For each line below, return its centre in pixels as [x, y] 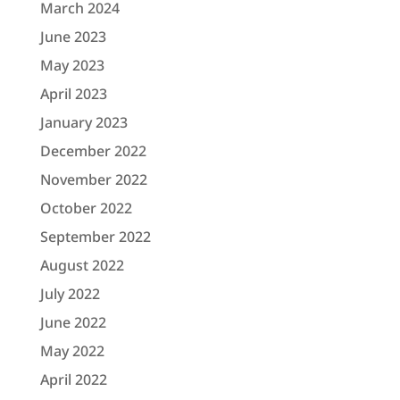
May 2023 [72, 65]
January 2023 [83, 122]
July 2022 [70, 293]
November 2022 [93, 179]
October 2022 [86, 208]
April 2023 [73, 93]
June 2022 [73, 322]
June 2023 [73, 36]
